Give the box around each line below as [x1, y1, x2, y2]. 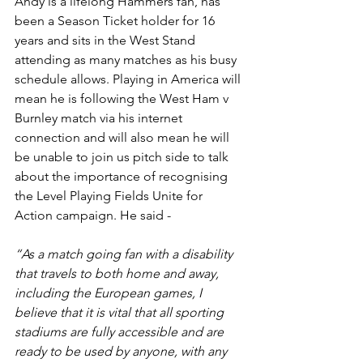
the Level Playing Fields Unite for [15, 188, 206, 203]
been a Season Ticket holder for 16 [15, 13, 218, 28]
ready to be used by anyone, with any [15, 344, 230, 359]
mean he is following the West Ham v [15, 91, 232, 106]
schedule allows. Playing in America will [15, 71, 244, 87]
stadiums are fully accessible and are [15, 324, 227, 340]
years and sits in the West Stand [15, 32, 199, 48]
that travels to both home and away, [15, 266, 222, 281]
